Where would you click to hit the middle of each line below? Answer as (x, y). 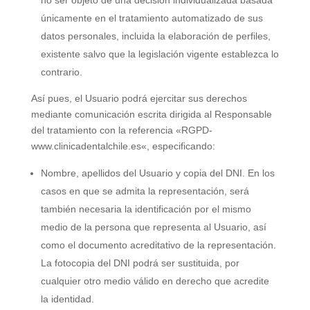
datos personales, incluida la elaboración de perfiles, (155, 36)
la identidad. (67, 299)
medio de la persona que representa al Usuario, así (153, 227)
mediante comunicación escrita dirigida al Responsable (151, 114)
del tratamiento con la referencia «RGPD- (121, 130)
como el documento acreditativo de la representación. (158, 245)
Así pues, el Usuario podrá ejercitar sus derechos (139, 98)
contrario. (61, 72)
